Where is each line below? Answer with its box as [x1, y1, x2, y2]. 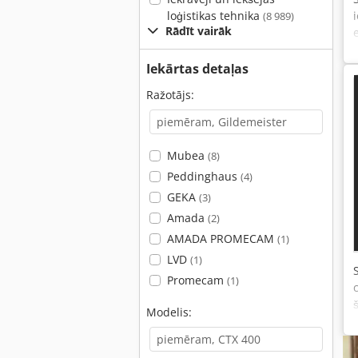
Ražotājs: [146, 87, 194, 102]
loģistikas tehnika [166, 8, 263, 23]
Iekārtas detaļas [146, 60, 249, 78]
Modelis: [146, 304, 192, 320]
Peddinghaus [166, 169, 241, 184]
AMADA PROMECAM [166, 231, 277, 246]
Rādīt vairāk [165, 23, 232, 38]
